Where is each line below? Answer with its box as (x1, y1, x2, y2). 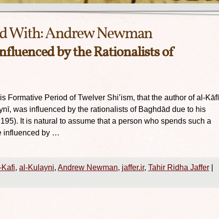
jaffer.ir (122, 163, 144, 172)
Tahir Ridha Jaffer (148, 163, 209, 172)
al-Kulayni (19, 163, 54, 172)
